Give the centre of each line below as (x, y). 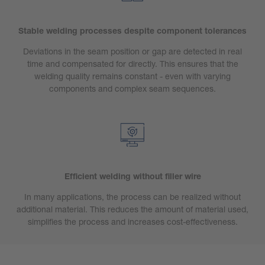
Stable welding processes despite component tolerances (132, 31)
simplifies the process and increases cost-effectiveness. (132, 222)
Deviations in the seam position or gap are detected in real (132, 51)
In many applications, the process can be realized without (132, 197)
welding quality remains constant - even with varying (132, 76)
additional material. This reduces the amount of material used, (132, 209)
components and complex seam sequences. (132, 89)
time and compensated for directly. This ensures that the (132, 64)
